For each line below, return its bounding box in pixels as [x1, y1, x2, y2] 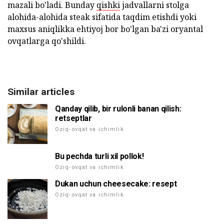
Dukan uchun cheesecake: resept [55, 179, 177, 189]
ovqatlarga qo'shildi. [7, 35, 86, 47]
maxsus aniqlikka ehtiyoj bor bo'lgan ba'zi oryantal [7, 23, 203, 35]
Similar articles [7, 86, 74, 98]
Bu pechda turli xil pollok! [55, 151, 144, 161]
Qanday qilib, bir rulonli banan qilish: [55, 104, 181, 114]
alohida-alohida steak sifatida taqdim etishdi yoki [7, 11, 196, 23]
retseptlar [55, 113, 92, 123]
